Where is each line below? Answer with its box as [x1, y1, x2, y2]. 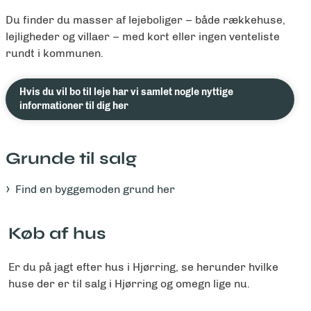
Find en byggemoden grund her [15, 183, 175, 196]
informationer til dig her [19, 100, 128, 112]
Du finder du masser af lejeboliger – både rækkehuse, [6, 13, 285, 27]
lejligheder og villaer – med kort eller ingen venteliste [6, 30, 280, 44]
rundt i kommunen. [6, 47, 103, 60]
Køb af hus [8, 224, 110, 244]
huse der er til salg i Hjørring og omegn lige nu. [8, 277, 250, 291]
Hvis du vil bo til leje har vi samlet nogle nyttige [19, 86, 233, 99]
